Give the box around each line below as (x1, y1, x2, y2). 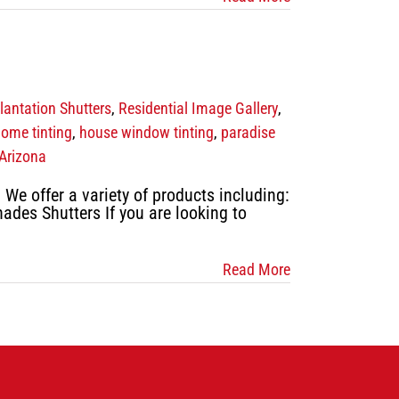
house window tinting (79, 123, 214, 142)
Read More (223, 260, 290, 279)
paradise (221, 123, 275, 142)
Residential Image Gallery (118, 99, 278, 118)
